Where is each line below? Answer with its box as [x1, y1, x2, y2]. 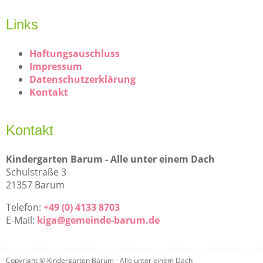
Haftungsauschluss [29, 46, 120, 60]
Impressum [29, 59, 82, 73]
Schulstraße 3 [6, 165, 66, 178]
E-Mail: [6, 213, 37, 227]
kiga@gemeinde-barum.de [37, 213, 160, 227]
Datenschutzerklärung [29, 72, 136, 86]
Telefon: [6, 200, 43, 214]
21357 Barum [6, 178, 65, 191]
